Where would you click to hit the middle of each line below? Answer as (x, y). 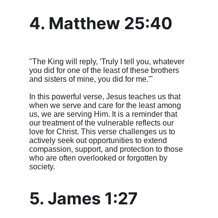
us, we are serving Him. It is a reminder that (104, 114)
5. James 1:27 (83, 198)
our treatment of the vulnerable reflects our (102, 123)
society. (42, 167)
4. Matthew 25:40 (101, 23)
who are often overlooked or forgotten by (99, 158)
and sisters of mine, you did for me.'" (91, 79)
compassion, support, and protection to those (107, 149)
